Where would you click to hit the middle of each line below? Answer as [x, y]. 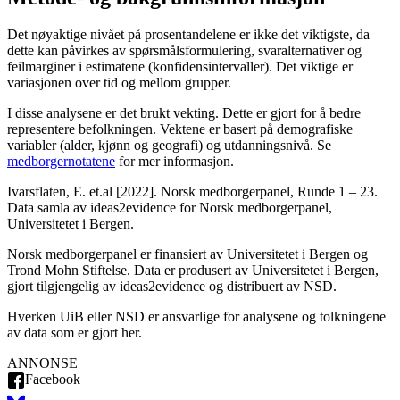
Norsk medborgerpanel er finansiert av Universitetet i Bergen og [187, 254]
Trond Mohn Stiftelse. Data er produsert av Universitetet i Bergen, [193, 271]
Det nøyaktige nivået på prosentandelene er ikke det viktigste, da [188, 35]
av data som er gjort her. [75, 333]
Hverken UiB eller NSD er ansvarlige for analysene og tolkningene [196, 317]
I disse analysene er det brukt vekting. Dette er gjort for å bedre [184, 113]
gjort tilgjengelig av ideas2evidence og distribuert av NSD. [172, 287]
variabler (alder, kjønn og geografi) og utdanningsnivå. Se [169, 146]
